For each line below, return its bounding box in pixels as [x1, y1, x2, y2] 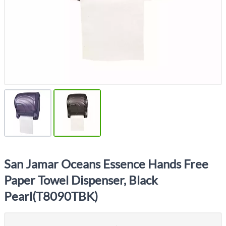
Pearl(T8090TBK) [4, 189, 98, 203]
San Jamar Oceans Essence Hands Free [4, 156, 208, 171]
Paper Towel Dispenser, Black [4, 173, 158, 187]
